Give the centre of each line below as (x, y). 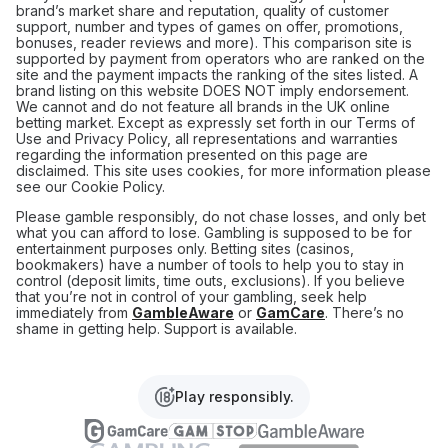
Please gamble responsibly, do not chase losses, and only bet (221, 216)
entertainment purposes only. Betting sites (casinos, (185, 248)
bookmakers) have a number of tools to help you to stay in (210, 264)
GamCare (290, 312)
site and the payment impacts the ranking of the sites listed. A (217, 74)
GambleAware (183, 312)
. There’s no (364, 312)
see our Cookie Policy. (90, 186)
